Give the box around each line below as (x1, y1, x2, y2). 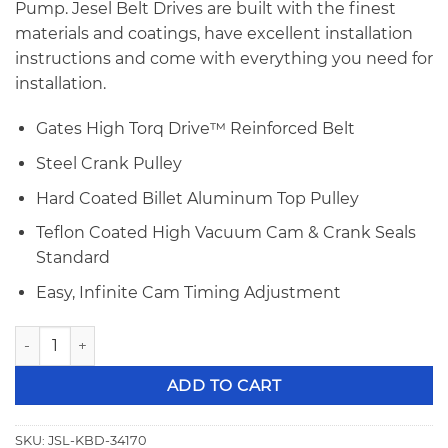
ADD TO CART (166, 375, 282, 395)
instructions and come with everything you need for (15, 48, 433, 68)
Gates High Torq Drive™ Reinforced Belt (35, 119, 355, 139)
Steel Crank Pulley (35, 153, 182, 173)
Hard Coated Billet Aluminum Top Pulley (35, 188, 359, 208)
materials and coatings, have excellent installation (15, 23, 413, 43)
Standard (35, 248, 110, 268)
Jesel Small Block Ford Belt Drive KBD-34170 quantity (14, 326, 404, 345)
